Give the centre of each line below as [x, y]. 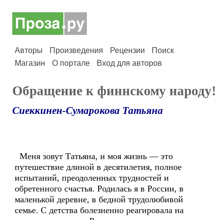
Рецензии [127, 50]
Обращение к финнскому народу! [114, 91]
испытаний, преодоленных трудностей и [92, 178]
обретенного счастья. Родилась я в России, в [99, 189]
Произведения [76, 50]
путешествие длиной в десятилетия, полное [98, 167]
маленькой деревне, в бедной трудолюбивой [99, 199]
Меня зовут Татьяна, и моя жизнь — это [94, 156]
